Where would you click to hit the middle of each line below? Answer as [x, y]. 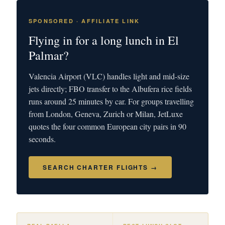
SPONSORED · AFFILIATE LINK [84, 21]
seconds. [42, 139]
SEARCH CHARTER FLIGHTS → [100, 167]
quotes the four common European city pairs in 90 [107, 126]
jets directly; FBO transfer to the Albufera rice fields [110, 89]
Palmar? [49, 55]
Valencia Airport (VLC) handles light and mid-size [109, 76]
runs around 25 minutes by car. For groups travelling [111, 101]
